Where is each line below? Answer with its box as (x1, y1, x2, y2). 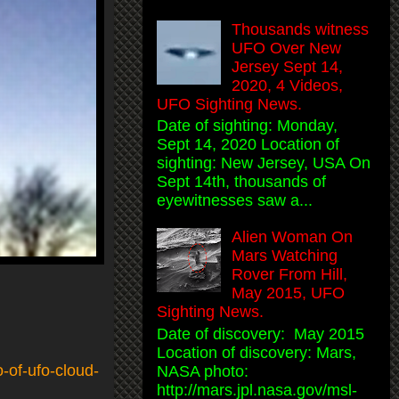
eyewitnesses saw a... (157, 191, 313, 210)
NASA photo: (157, 362, 248, 380)
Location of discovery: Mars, (157, 343, 361, 362)
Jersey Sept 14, (232, 57, 344, 76)
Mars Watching (232, 247, 338, 265)
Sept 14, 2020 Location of (157, 135, 339, 154)
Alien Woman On (232, 228, 354, 247)
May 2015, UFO (232, 284, 346, 303)
